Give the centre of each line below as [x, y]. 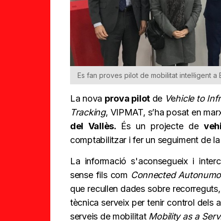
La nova [87, 99]
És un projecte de [162, 126]
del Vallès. [96, 126]
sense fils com [100, 175]
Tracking [88, 112]
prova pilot [127, 99]
